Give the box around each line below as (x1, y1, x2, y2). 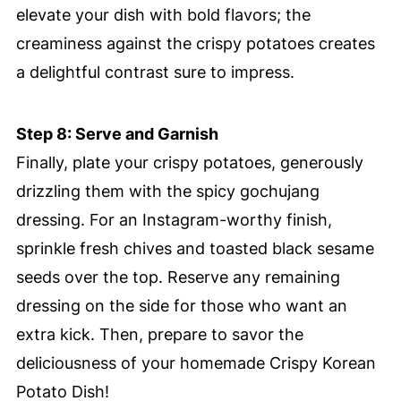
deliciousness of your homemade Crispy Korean (15, 354, 376, 373)
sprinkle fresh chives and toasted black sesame (15, 239, 374, 259)
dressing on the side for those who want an (15, 296, 347, 316)
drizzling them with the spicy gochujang (15, 182, 320, 201)
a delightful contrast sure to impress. (15, 63, 294, 82)
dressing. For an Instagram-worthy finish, (15, 210, 332, 230)
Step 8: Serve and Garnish (15, 124, 218, 144)
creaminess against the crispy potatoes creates (15, 34, 375, 54)
